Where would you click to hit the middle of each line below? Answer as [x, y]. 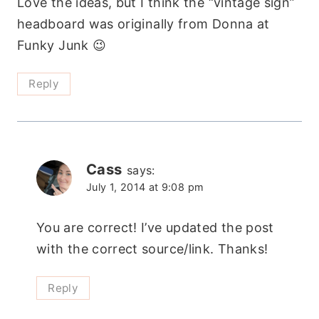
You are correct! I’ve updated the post [155, 228]
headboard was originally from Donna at [143, 23]
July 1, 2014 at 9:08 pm [145, 187]
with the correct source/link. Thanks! [152, 249]
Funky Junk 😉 [62, 45]
